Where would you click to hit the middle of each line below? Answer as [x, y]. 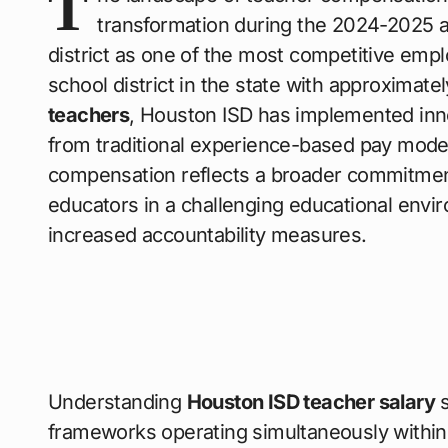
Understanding [117, 401]
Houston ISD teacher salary [311, 401]
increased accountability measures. [207, 234]
